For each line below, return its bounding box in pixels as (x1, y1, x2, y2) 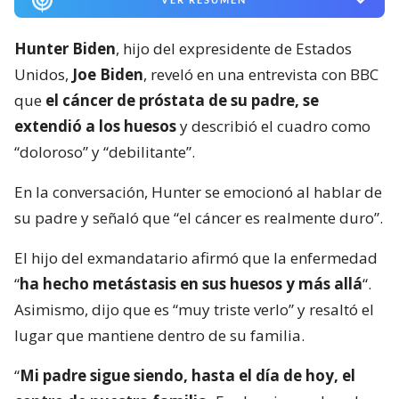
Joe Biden (72, 64, 143, 85)
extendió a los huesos (14, 116, 176, 137)
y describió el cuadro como (176, 116, 370, 137)
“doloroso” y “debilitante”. (14, 142, 195, 163)
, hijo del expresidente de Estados (116, 38, 352, 60)
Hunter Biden (14, 38, 116, 60)
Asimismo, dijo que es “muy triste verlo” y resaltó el (14, 299, 374, 321)
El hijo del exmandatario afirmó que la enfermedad (14, 248, 378, 269)
